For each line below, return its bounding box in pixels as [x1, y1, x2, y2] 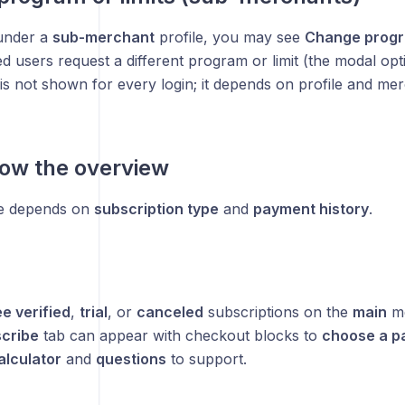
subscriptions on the [202, 303, 353, 321]
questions [95, 350, 166, 368]
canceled [136, 303, 203, 321]
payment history [252, 200, 369, 218]
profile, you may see [154, 28, 305, 46]
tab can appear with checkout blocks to [38, 326, 322, 344]
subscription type [93, 200, 219, 218]
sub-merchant [52, 28, 155, 46]
